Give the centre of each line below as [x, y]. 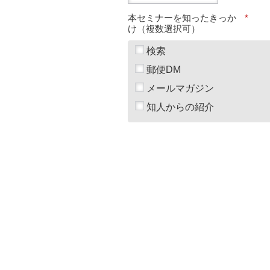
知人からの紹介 [180, 107]
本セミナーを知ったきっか [182, 17]
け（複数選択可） [164, 28]
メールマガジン [180, 88]
